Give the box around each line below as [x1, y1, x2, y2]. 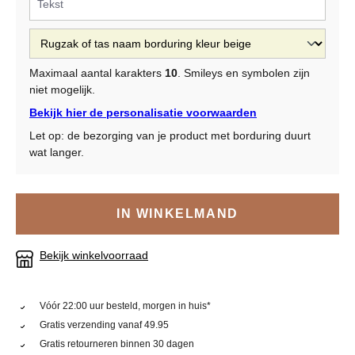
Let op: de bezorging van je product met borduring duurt [29, 129, 311, 143]
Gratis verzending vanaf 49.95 [40, 319, 170, 331]
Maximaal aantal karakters [29, 67, 165, 80]
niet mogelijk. [29, 83, 95, 97]
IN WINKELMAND [116, 207, 239, 221]
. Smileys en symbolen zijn [177, 67, 310, 80]
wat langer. [29, 146, 84, 159]
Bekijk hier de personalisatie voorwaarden [29, 106, 257, 120]
